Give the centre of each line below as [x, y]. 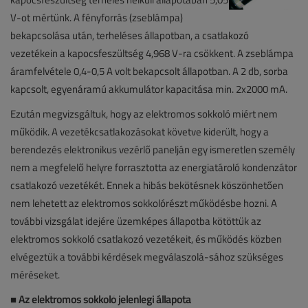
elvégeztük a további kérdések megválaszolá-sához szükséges [147, 256]
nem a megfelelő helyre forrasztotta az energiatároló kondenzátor [154, 167]
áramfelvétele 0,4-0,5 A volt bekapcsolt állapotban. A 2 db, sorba [149, 71]
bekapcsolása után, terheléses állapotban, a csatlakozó [130, 35]
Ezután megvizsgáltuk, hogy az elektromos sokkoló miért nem [144, 113]
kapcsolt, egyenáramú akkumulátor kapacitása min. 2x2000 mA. [149, 89]
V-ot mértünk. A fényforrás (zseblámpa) [97, 17]
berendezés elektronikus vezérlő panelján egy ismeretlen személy [153, 149]
